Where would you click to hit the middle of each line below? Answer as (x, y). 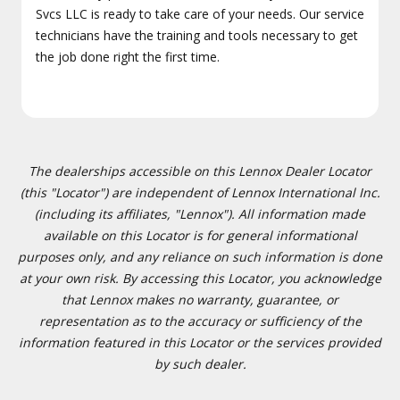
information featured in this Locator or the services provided (200, 342)
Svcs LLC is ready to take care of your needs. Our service (200, 14)
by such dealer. (200, 364)
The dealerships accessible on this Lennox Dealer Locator (200, 171)
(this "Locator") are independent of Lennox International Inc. (200, 192)
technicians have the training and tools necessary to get (197, 35)
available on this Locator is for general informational (200, 235)
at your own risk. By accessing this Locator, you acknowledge (200, 278)
